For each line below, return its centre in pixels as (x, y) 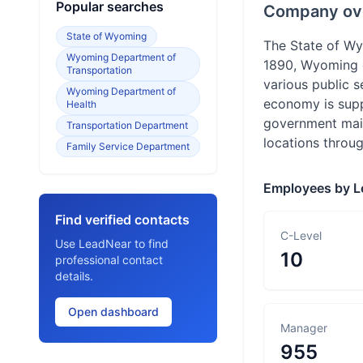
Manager (304, 328)
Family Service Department (128, 146)
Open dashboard (113, 312)
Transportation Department (127, 125)
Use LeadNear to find (112, 243)
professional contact (109, 260)
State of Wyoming (107, 36)
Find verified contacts (122, 220)
